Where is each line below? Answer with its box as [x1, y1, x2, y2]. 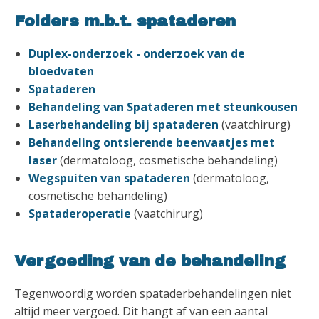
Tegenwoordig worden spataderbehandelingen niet [14, 286, 291, 302]
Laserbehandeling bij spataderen [28, 117, 221, 133]
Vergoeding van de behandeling [14, 253, 286, 271]
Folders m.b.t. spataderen [14, 13, 236, 31]
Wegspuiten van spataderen [28, 170, 193, 187]
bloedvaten [28, 63, 94, 80]
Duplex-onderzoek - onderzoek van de [28, 46, 245, 62]
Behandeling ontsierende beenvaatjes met [28, 135, 275, 151]
